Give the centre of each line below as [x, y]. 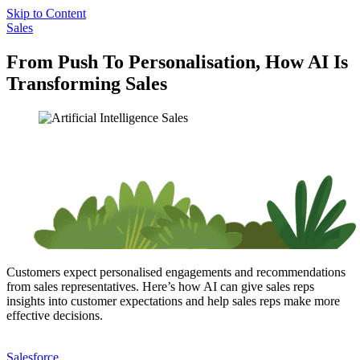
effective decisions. [55, 315]
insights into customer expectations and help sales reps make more [173, 301]
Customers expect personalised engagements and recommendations [176, 272]
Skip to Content [46, 13]
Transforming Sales [87, 83]
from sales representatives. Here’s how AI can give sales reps [160, 286]
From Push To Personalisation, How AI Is [177, 61]
